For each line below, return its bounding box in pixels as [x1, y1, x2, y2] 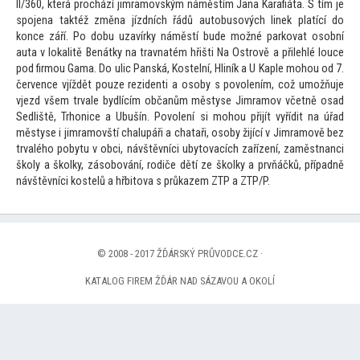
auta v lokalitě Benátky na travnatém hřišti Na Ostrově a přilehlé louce [16, 46, 344, 60]
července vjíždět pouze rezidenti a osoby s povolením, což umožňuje [16, 78, 344, 92]
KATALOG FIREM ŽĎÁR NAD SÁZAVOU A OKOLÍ [85, 275, 275, 288]
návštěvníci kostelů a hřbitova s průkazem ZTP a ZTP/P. [16, 174, 270, 189]
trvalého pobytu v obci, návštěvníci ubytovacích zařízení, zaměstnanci [16, 142, 344, 157]
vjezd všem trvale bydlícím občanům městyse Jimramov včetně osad [16, 94, 344, 108]
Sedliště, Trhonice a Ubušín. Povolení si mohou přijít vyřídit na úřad [16, 110, 344, 125]
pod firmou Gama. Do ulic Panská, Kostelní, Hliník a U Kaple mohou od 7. [16, 62, 344, 76]
